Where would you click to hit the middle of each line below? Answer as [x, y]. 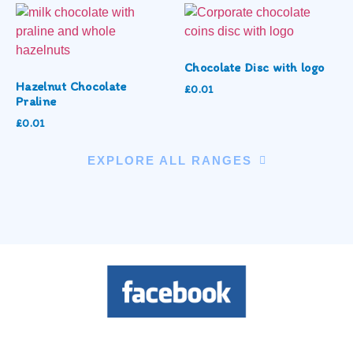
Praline [36, 101]
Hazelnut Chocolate [71, 86]
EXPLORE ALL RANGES [169, 160]
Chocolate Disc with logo [255, 67]
